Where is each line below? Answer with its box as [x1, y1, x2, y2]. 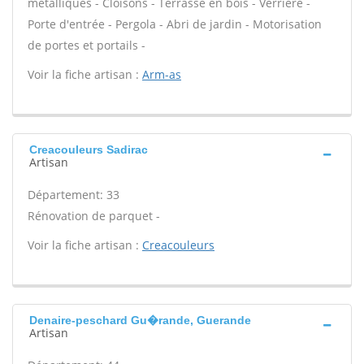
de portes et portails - [28, 37, 145, 53]
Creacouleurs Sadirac [29, 143, 148, 156]
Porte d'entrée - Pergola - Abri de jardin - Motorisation [28, 16, 322, 32]
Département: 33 [28, 187, 119, 202]
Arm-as [142, 67, 181, 82]
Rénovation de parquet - [28, 208, 160, 223]
